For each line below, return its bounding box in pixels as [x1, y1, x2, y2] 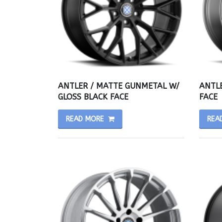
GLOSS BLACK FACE [58, 92, 128, 102]
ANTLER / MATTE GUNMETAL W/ [58, 81, 179, 91]
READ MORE [66, 114, 104, 123]
